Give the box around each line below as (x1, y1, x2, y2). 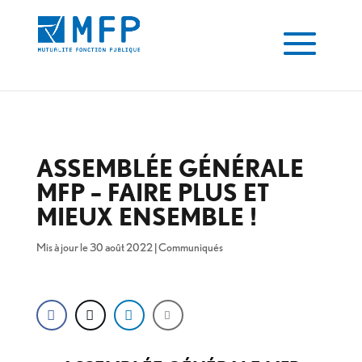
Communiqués (158, 241, 223, 254)
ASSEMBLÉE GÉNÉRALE (36, 154, 304, 183)
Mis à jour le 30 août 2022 (36, 241, 153, 254)
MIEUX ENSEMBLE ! (36, 202, 257, 231)
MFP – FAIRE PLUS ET (36, 178, 269, 207)
